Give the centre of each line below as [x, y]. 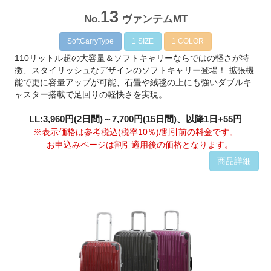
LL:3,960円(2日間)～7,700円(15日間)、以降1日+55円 [135, 119]
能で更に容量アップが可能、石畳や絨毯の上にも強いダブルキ [133, 83]
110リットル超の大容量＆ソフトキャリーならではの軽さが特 [132, 58]
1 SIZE [143, 41]
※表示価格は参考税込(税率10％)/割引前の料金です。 [135, 132]
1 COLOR [188, 41]
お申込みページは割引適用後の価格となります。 [135, 145]
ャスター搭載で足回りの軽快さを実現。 [91, 95]
